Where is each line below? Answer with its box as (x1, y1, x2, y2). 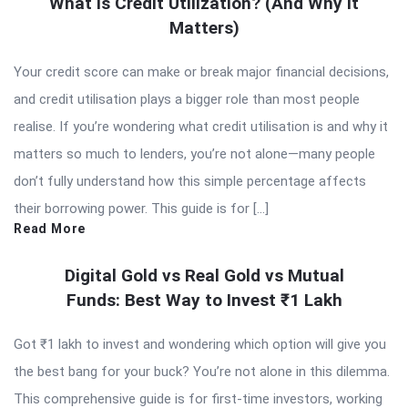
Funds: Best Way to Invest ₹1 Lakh (66, 289, 342, 311)
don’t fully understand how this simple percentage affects (14, 172, 366, 189)
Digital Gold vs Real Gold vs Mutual (64, 264, 344, 286)
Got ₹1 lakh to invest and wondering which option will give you (14, 335, 386, 352)
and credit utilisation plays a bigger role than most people (14, 90, 360, 107)
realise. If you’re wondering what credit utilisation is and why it (14, 117, 388, 135)
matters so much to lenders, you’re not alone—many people (14, 145, 375, 162)
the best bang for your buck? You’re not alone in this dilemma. (14, 362, 390, 380)
